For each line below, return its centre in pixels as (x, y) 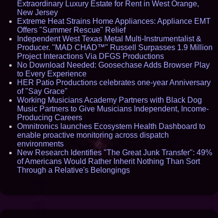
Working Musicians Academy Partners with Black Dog (109, 100)
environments (40, 144)
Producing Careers (50, 117)
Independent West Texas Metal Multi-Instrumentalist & (109, 38)
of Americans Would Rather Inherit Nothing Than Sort (109, 161)
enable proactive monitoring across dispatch (93, 135)
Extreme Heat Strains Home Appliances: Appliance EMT (114, 21)
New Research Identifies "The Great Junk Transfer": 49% (115, 152)
